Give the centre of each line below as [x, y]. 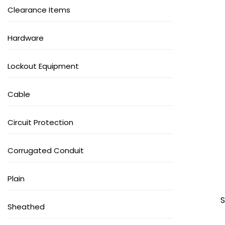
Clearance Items [39, 10]
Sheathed [26, 207]
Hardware [26, 38]
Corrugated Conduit [46, 151]
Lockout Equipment [43, 66]
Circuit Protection [40, 123]
